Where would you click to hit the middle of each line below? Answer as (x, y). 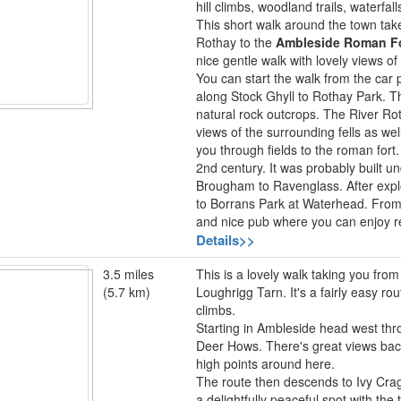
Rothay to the (236, 42)
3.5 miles (128, 274)
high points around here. (265, 363)
